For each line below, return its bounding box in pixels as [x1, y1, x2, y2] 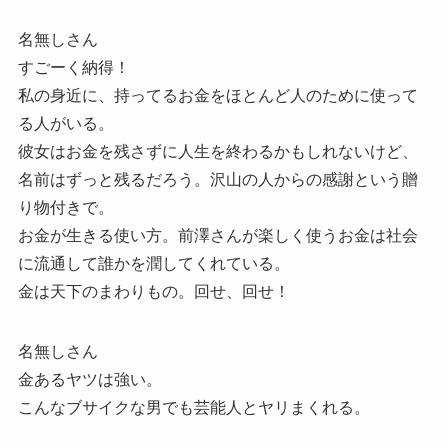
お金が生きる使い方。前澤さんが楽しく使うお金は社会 [17, 227, 418, 245]
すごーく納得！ [17, 59, 130, 77]
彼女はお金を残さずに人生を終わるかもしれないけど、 [17, 143, 418, 161]
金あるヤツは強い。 [17, 371, 162, 389]
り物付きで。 [17, 199, 114, 217]
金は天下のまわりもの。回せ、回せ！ [17, 283, 290, 301]
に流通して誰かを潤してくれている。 [17, 255, 290, 273]
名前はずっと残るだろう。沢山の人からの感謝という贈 [17, 171, 418, 189]
